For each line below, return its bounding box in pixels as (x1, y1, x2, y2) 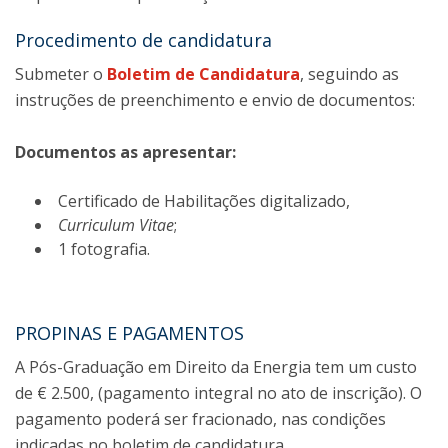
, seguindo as (300, 63, 399, 85)
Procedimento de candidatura (15, 28, 272, 52)
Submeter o (15, 63, 107, 85)
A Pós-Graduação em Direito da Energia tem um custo (15, 356, 417, 378)
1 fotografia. (58, 238, 150, 260)
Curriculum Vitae (58, 214, 174, 236)
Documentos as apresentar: (15, 141, 236, 163)
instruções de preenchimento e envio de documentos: (15, 89, 415, 111)
